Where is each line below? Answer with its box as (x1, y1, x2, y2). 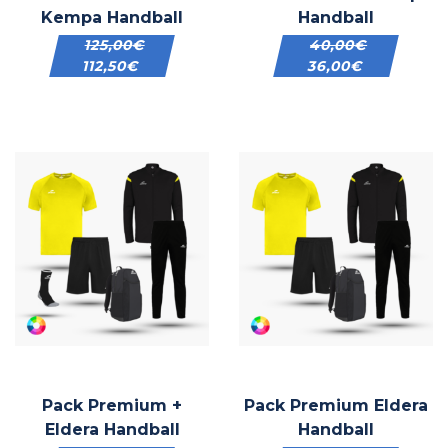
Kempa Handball (41, 8, 183, 27)
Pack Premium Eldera (244, 396, 428, 415)
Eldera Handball (44, 420, 180, 439)
